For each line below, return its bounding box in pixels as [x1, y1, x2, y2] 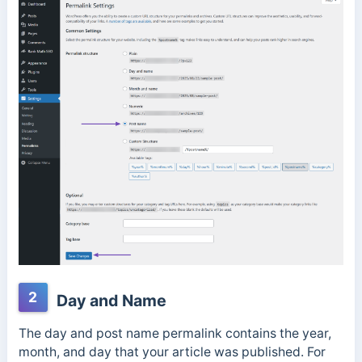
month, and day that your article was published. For [18, 343, 326, 360]
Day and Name [52, 290, 166, 310]
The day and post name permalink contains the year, [18, 325, 331, 341]
